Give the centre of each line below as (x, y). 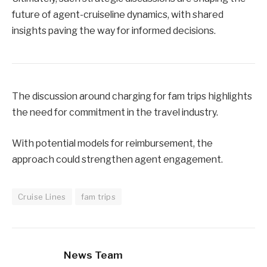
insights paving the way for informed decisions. (114, 31)
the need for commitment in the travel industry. (115, 113)
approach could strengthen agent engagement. (117, 159)
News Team (93, 255)
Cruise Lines (42, 196)
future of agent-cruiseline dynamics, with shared (118, 15)
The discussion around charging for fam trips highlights (132, 97)
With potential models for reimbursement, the (112, 143)
